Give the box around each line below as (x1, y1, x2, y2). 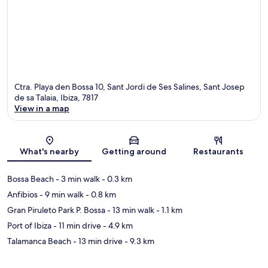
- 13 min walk (105, 205, 154, 216)
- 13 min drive (71, 236, 123, 247)
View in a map (14, 103, 69, 114)
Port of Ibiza (7, 220, 51, 232)
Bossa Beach (7, 173, 54, 185)
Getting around (101, 146, 166, 157)
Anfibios (7, 189, 38, 200)
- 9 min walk (38, 189, 84, 200)
